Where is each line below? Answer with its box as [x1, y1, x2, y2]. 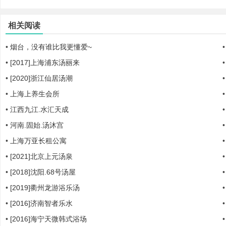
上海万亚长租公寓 [10, 137, 67, 145]
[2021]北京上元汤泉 [10, 152, 73, 160]
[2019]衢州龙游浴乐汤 [10, 184, 80, 192]
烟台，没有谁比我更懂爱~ [10, 43, 92, 51]
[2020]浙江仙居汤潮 [10, 74, 73, 82]
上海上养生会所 [10, 90, 60, 98]
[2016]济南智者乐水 [10, 199, 73, 207]
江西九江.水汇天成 [10, 105, 69, 114]
